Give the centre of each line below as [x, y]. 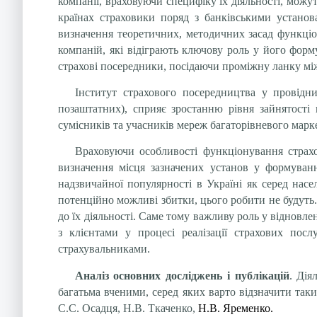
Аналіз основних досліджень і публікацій [182, 275]
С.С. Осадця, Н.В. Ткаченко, [127, 308]
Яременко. [248, 308]
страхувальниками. [104, 249]
